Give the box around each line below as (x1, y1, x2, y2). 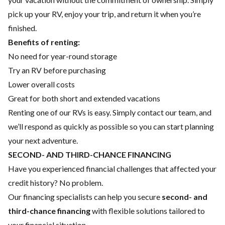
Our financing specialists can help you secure (8, 192, 162, 201)
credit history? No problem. (8, 178, 103, 187)
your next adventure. (8, 136, 78, 145)
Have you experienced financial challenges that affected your (8, 164, 216, 173)
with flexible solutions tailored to (90, 206, 205, 215)
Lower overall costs (8, 79, 75, 89)
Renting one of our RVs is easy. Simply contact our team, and (8, 107, 211, 117)
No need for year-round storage (8, 51, 117, 61)
